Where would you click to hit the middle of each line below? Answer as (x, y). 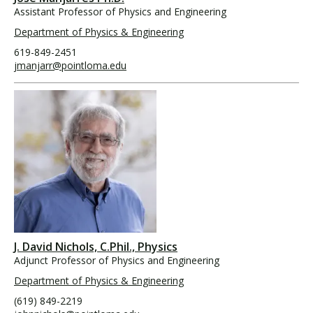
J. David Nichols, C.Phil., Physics (96, 246)
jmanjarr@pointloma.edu (70, 65)
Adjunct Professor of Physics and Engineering (117, 260)
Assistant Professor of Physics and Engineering (120, 11)
